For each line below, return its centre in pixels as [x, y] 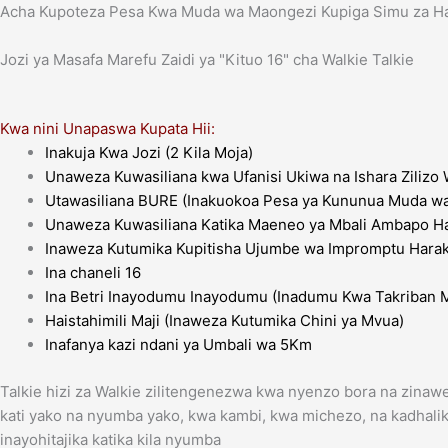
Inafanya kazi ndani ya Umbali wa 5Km [178, 345]
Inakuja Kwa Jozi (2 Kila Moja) [149, 153]
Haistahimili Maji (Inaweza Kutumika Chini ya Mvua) [224, 321]
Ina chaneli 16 [93, 273]
